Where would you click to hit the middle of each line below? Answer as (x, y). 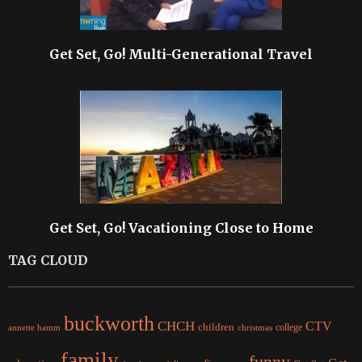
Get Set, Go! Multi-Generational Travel (181, 54)
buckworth (109, 323)
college (289, 327)
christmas (255, 327)
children (216, 327)
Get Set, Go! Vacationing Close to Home (181, 227)
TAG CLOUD (48, 260)
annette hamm (34, 327)
